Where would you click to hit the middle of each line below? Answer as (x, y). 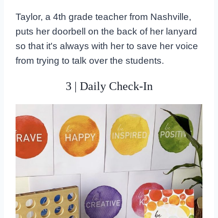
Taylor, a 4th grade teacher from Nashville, (103, 17)
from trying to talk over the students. (90, 60)
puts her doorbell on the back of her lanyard (106, 31)
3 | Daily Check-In (109, 86)
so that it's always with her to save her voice (107, 46)
